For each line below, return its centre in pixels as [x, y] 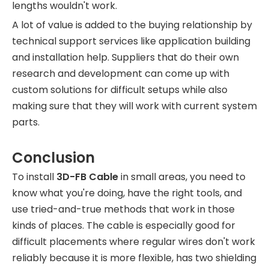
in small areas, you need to [182, 177]
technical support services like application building [131, 41]
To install [34, 177]
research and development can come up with [121, 74]
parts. [26, 122]
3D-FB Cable [87, 177]
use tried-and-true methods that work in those [123, 209]
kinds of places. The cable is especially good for [124, 225]
